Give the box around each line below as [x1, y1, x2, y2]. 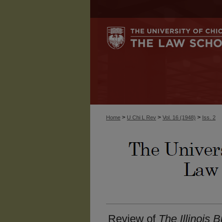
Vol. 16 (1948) [163, 114, 196, 120]
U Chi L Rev [127, 114, 156, 120]
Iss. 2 [202, 114, 216, 120]
